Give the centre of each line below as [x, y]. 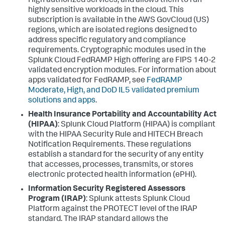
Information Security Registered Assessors [107, 189]
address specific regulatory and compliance [107, 40]
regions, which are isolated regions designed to [113, 30]
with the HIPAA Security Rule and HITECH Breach [116, 135]
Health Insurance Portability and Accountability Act [122, 115]
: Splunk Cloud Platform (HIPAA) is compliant [137, 125]
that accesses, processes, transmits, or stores [111, 165]
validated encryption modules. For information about [122, 71]
